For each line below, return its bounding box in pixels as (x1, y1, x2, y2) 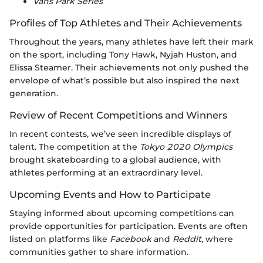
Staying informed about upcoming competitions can (9, 208, 234, 219)
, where (201, 234, 233, 245)
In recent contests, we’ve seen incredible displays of (9, 129, 231, 140)
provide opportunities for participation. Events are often (9, 221, 248, 232)
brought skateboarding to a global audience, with (9, 154, 221, 166)
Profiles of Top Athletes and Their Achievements (9, 16, 242, 29)
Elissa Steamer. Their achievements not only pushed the (9, 62, 249, 73)
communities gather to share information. (9, 247, 188, 258)
